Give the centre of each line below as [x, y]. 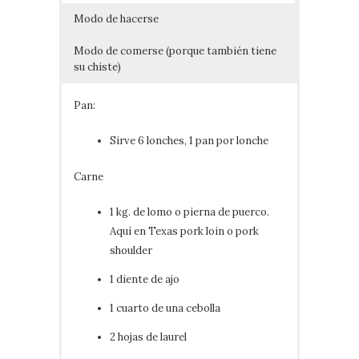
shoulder [131, 250]
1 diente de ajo [145, 279]
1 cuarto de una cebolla [165, 308]
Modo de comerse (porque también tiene [175, 50]
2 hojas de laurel [148, 337]
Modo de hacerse [116, 18]
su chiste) [97, 67]
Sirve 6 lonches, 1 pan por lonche [189, 140]
